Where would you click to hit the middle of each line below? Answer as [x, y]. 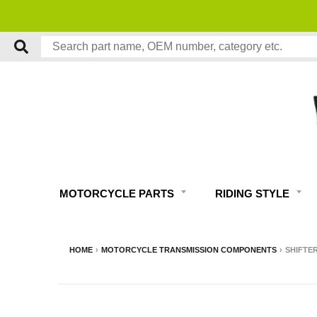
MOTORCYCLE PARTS [118, 194]
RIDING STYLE [254, 194]
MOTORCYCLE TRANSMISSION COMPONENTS [189, 250]
